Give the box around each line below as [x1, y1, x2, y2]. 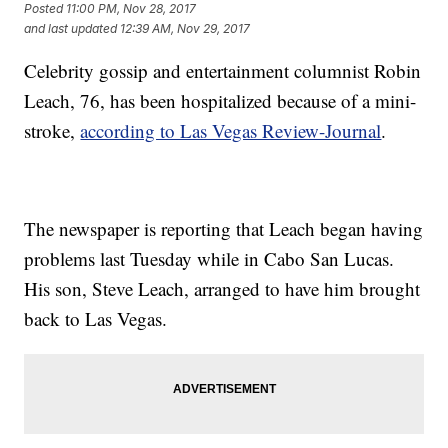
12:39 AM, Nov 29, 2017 [120, 20, 251, 36]
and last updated [24, 20, 118, 36]
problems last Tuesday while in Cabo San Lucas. [24, 245, 395, 271]
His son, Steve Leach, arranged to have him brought [24, 275, 421, 301]
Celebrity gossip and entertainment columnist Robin [24, 57, 422, 83]
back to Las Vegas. [24, 305, 168, 331]
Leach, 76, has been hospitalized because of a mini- [24, 87, 417, 113]
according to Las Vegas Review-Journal [80, 117, 382, 143]
